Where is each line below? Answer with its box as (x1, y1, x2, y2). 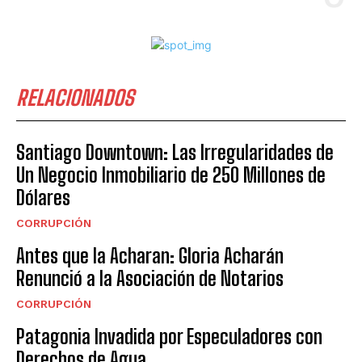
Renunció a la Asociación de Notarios (16, 267, 284, 291)
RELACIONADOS (16, 85, 134, 112)
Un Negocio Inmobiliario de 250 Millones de (16, 163, 326, 187)
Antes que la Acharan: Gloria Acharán (16, 244, 284, 268)
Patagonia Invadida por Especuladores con (16, 325, 322, 349)
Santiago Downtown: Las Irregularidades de (16, 141, 334, 165)
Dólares (16, 186, 70, 210)
